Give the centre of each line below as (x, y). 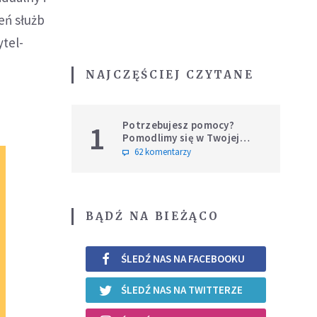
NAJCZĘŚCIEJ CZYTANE (170, 74)
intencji (141, 150)
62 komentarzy (163, 151)
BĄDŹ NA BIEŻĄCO (152, 216)
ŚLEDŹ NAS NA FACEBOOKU (183, 259)
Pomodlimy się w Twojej (181, 137)
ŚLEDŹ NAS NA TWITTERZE (182, 290)
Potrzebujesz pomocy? (178, 125)
